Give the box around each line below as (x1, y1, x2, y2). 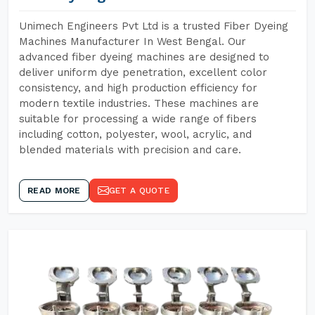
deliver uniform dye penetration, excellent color (19, 66, 267, 79)
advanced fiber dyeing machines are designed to (19, 51, 269, 63)
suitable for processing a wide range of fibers (19, 112, 257, 125)
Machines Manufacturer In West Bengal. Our (19, 35, 246, 48)
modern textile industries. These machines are (19, 97, 259, 110)
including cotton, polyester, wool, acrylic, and (19, 128, 252, 141)
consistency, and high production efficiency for (19, 82, 257, 94)
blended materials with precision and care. (19, 143, 241, 156)
